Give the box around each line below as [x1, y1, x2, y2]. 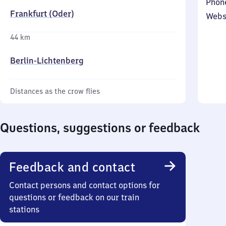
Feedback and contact [9, 159, 135, 175]
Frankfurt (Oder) [10, 9, 74, 19]
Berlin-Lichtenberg [10, 55, 84, 66]
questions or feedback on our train [9, 192, 139, 202]
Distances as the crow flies [10, 87, 100, 96]
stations [9, 204, 39, 214]
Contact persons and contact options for [9, 180, 160, 190]
